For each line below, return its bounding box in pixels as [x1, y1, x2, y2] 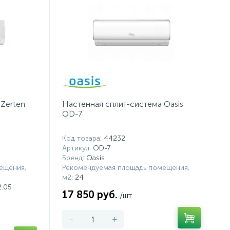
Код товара [62, 134, 101, 143]
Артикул [62, 144, 90, 152]
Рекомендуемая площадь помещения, [62, 163, 190, 172]
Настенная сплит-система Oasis [62, 99, 184, 109]
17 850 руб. [62, 188, 118, 201]
